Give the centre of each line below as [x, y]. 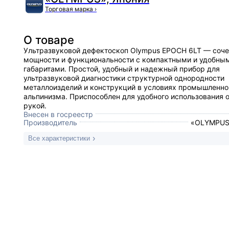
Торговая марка [70, 9]
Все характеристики [59, 138]
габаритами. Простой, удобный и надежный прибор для [122, 69]
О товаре [49, 40]
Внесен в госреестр [58, 114]
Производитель [50, 122]
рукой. [35, 106]
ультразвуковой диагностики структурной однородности [124, 78]
